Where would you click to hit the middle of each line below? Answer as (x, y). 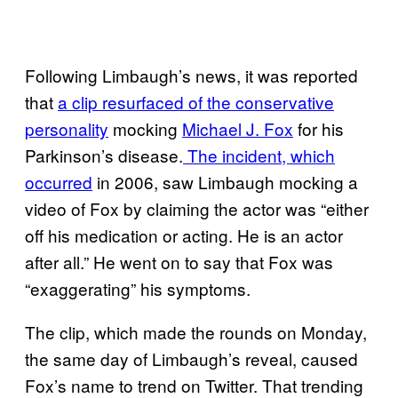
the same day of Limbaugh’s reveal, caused (191, 358)
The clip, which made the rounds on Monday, (196, 331)
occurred (59, 181)
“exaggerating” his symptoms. (138, 288)
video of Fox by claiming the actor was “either (197, 208)
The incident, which (259, 155)
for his (318, 128)
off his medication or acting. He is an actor (184, 235)
